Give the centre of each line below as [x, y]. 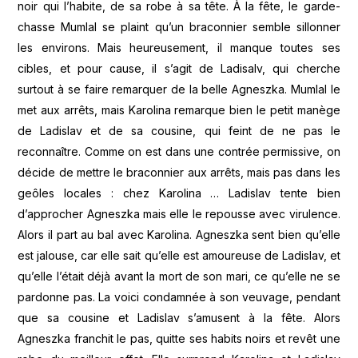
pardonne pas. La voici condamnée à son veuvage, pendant [179, 296]
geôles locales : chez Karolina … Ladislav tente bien [179, 193]
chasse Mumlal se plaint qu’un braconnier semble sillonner [179, 26]
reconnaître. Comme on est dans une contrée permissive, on [179, 151]
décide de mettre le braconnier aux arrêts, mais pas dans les [179, 172]
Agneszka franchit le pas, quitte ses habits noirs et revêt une [179, 338]
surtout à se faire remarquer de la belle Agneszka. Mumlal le [179, 89]
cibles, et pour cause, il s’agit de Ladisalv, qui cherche [179, 68]
